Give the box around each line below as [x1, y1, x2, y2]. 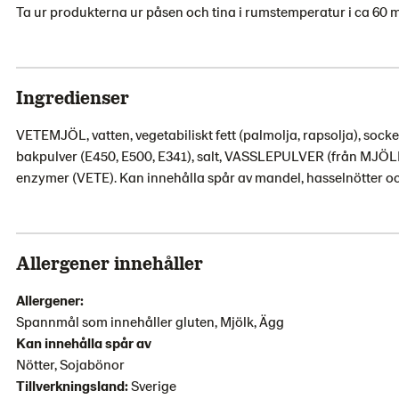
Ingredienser [16, 85, 129, 108]
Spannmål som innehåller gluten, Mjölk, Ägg [16, 313, 284, 330]
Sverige [131, 377, 176, 394]
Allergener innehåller [16, 251, 203, 273]
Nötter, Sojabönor [16, 355, 125, 372]
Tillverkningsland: [16, 377, 131, 394]
